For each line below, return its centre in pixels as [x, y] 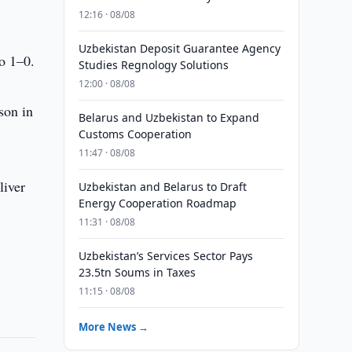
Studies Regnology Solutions [153, 65]
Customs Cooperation [135, 134]
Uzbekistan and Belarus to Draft [162, 187]
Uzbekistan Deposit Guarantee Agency [179, 48]
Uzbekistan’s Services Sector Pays [165, 256]
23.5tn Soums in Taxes [137, 272]
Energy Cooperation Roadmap [157, 203]
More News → [113, 327]
